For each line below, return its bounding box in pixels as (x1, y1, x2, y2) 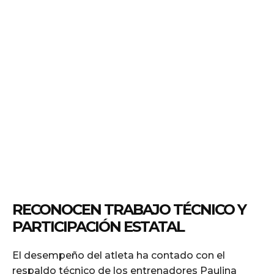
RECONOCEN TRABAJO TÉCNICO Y (12, 200, 246, 218)
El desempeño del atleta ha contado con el (12, 249, 225, 261)
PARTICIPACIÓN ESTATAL (12, 217, 184, 235)
